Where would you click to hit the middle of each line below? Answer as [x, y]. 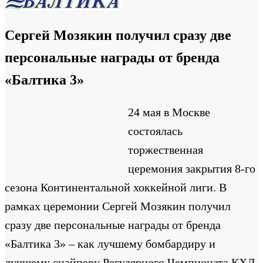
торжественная [166, 149]
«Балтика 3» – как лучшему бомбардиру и [110, 243]
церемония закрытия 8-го [192, 168]
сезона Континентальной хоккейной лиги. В [116, 187]
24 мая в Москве [169, 112]
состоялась [155, 131]
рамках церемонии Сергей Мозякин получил [118, 206]
